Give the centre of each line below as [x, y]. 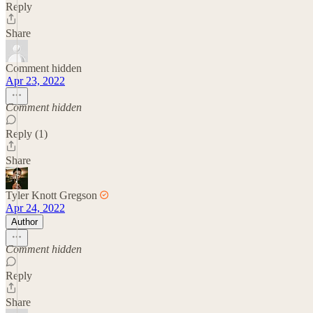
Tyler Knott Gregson [51, 195]
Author [24, 221]
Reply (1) [27, 133]
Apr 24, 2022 [35, 208]
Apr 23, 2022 [35, 80]
